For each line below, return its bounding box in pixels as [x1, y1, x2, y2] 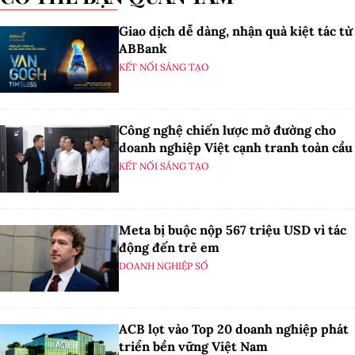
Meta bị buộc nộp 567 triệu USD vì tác [119, 221, 346, 238]
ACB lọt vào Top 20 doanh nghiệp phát [119, 321, 349, 338]
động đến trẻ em [119, 239, 219, 255]
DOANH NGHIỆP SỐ [119, 259, 208, 272]
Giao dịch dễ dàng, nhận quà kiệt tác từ [119, 22, 353, 39]
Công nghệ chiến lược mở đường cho [119, 122, 336, 139]
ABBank [119, 40, 167, 56]
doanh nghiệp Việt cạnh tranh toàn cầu [119, 139, 353, 156]
